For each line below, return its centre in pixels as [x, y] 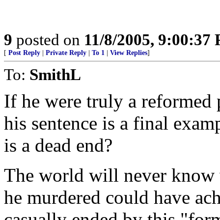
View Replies [129, 53]
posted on [48, 40]
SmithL [55, 74]
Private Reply [66, 53]
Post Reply [24, 53]
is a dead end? [58, 145]
